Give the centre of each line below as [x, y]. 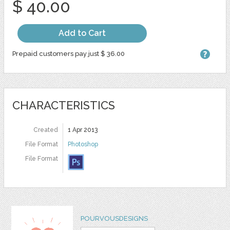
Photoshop [83, 145]
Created [45, 130]
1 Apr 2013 [82, 130]
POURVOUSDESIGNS [114, 219]
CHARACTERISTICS [63, 106]
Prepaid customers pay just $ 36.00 [68, 54]
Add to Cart [82, 33]
